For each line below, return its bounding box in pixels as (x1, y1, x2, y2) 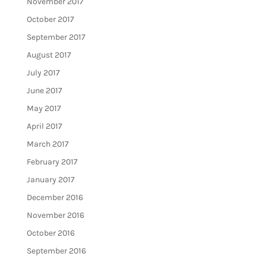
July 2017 (26, 68, 60, 78)
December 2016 (26, 192, 83, 203)
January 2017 (26, 175, 75, 185)
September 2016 (26, 246, 86, 256)
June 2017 (26, 85, 62, 96)
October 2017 (26, 14, 74, 25)
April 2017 (26, 121, 62, 132)
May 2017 (26, 103, 61, 114)
